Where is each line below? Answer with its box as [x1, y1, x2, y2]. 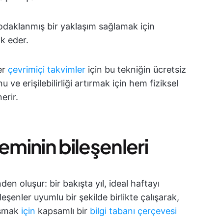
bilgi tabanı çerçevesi [90, 206, 177, 216]
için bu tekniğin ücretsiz [85, 64, 186, 75]
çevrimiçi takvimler [8, 64, 85, 75]
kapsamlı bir [35, 206, 90, 216]
